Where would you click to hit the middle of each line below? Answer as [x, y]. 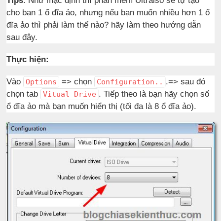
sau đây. [22, 37]
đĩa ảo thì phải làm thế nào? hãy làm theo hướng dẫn [104, 25]
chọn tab [24, 94]
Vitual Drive [70, 94]
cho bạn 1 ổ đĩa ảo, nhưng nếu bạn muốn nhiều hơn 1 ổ [108, 13]
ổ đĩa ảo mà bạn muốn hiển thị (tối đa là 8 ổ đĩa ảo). [102, 107]
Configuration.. [130, 82]
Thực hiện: [28, 60]
